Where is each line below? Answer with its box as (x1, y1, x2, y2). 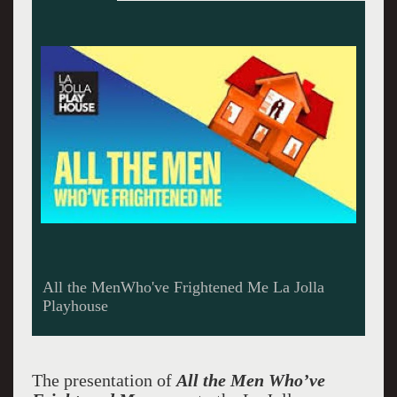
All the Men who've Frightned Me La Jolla (42, 277, 318, 296)
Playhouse (42, 296, 108, 315)
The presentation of (31, 370, 176, 390)
